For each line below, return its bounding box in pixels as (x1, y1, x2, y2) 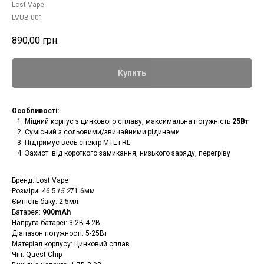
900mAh (42, 208, 71, 217)
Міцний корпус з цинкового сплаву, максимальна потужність (25, 117, 232, 126)
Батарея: (12, 208, 42, 217)
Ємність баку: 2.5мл (12, 197, 78, 206)
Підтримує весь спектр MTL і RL (25, 138, 130, 147)
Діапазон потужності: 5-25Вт (12, 229, 107, 238)
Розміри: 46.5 (12, 187, 56, 196)
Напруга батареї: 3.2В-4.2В (12, 219, 100, 227)
